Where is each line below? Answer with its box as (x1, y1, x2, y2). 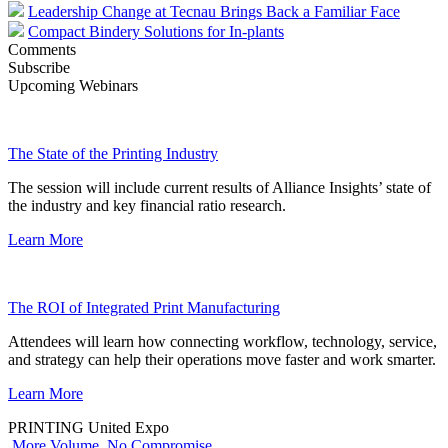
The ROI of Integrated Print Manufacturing (8, 298, 280, 316)
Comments (8, 40, 76, 58)
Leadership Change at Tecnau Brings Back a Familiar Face (28, 2, 400, 20)
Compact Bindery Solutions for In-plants (28, 22, 284, 40)
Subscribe (8, 58, 70, 76)
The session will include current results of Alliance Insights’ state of (8, 178, 431, 196)
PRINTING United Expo (8, 418, 169, 436)
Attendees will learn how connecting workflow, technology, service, (8, 332, 437, 350)
